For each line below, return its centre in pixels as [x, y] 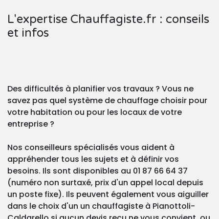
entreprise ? [31, 124]
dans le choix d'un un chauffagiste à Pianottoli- [101, 206]
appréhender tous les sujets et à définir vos [93, 159]
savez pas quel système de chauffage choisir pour [107, 101]
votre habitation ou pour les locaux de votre [95, 112]
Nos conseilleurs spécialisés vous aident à [91, 148]
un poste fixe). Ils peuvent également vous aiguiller [108, 195]
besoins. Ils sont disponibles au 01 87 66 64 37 [98, 171]
